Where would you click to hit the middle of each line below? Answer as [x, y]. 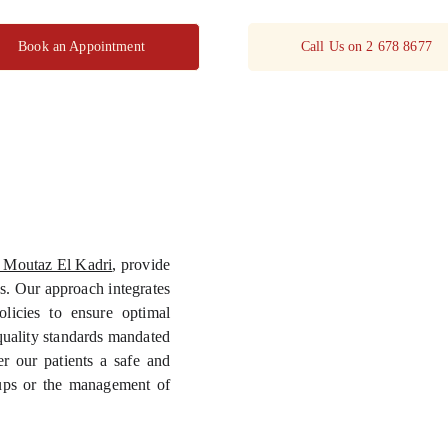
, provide [141, 264]
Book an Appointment [81, 46]
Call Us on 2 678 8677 [366, 46]
